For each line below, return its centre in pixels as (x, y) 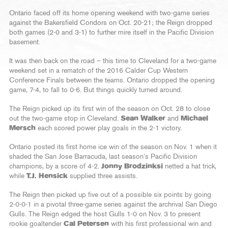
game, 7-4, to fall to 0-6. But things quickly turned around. (96, 90)
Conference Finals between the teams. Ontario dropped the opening (112, 80)
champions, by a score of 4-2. (55, 166)
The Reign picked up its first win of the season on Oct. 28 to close (110, 109)
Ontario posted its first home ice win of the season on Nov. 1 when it (113, 147)
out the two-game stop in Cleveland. (65, 119)
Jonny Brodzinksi (132, 166)
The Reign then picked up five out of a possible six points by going (110, 195)
